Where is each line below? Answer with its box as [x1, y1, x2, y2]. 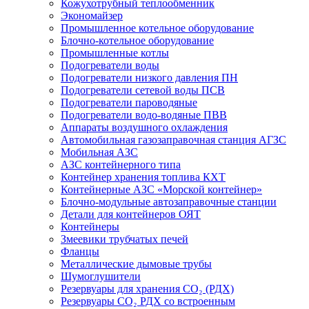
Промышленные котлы [61, 47, 169, 59]
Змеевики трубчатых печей [61, 233, 188, 245]
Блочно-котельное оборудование [61, 34, 214, 46]
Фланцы [61, 246, 99, 257]
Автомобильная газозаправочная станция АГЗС [61, 134, 286, 146]
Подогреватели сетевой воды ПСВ [61, 84, 225, 96]
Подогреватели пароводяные [61, 97, 197, 108]
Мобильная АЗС [61, 146, 138, 158]
